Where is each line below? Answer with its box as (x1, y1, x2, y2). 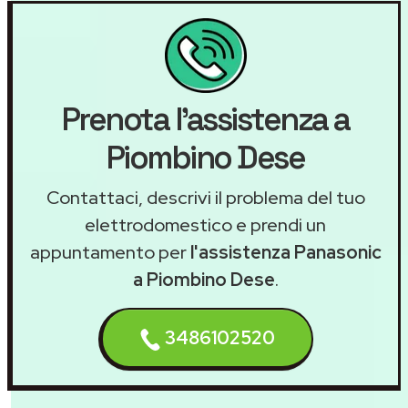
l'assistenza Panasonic (189, 240, 382, 265)
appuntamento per (29, 240, 190, 265)
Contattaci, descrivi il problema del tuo (46, 186, 365, 210)
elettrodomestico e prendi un (85, 213, 326, 238)
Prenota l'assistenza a (61, 99, 350, 140)
